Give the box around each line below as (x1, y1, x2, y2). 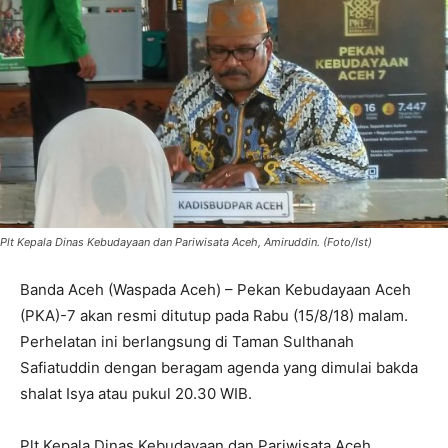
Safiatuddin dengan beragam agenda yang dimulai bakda (20, 358, 418, 378)
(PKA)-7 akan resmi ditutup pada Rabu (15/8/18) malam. (20, 306, 408, 326)
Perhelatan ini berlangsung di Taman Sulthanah (20, 332, 354, 352)
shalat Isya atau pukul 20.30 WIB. (20, 384, 252, 404)
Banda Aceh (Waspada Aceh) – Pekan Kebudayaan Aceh (20, 280, 411, 300)
